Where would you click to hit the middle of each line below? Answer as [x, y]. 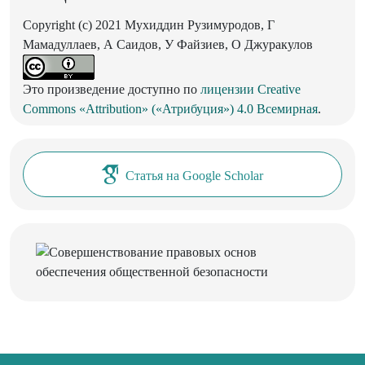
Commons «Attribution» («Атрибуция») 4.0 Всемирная [170, 108]
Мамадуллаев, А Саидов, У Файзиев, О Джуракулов [168, 44]
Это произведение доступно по [112, 89]
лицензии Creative [251, 89]
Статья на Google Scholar [194, 176]
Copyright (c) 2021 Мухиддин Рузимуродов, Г [149, 24]
